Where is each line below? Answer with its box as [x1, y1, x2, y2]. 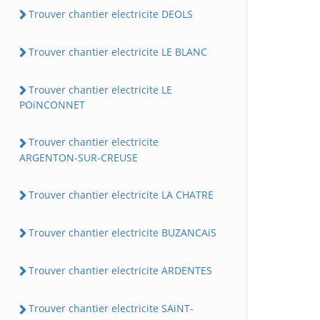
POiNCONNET [19, 98, 85, 112]
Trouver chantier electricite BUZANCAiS [29, 225, 216, 239]
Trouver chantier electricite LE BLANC [29, 44, 207, 59]
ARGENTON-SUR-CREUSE [19, 150, 138, 164]
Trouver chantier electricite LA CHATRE [29, 187, 214, 201]
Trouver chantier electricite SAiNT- [29, 301, 194, 316]
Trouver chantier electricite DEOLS [29, 6, 193, 21]
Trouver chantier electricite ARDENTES [29, 264, 212, 277]
